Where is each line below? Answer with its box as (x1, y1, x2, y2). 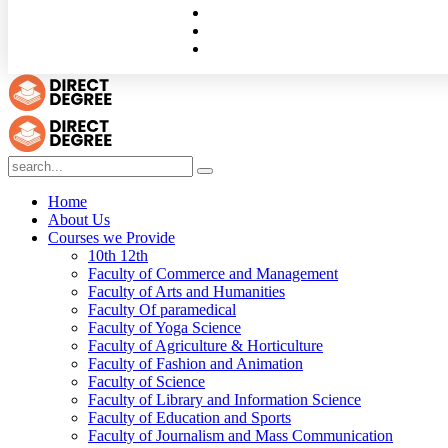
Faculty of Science (88, 373, 205, 390)
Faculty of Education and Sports (88, 409, 291, 426)
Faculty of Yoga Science (88, 319, 241, 336)
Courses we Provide (48, 229, 175, 246)
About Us (48, 211, 110, 228)
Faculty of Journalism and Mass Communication (88, 427, 393, 444)
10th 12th (88, 247, 148, 264)
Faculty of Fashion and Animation (88, 355, 303, 372)
